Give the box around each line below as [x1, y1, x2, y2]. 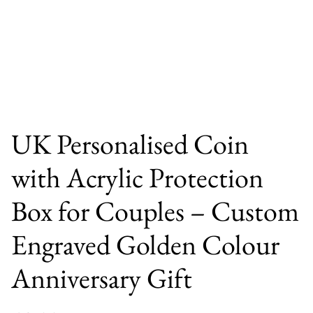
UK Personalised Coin [11, 126, 249, 162]
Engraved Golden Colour [11, 226, 279, 263]
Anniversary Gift [11, 260, 192, 296]
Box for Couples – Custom [11, 193, 299, 229]
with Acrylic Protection [11, 159, 263, 196]
